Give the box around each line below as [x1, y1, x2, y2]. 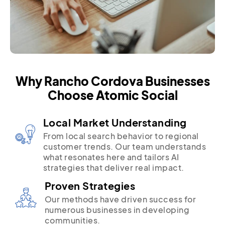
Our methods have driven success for [44, 194, 196, 204]
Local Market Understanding [43, 116, 187, 129]
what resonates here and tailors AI [43, 152, 179, 162]
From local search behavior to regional [43, 131, 199, 141]
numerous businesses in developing [44, 204, 189, 215]
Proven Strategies [44, 179, 135, 192]
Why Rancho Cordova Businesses [15, 73, 210, 88]
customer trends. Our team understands [43, 141, 206, 152]
